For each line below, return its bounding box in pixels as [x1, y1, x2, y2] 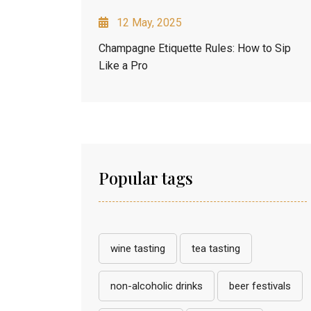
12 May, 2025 [117, 15, 182, 29]
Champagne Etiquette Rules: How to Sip [99, 41, 291, 55]
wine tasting [110, 242, 165, 255]
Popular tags [99, 166, 193, 189]
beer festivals [229, 279, 291, 292]
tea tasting [192, 242, 240, 255]
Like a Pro [99, 58, 148, 72]
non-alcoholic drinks [110, 279, 203, 292]
